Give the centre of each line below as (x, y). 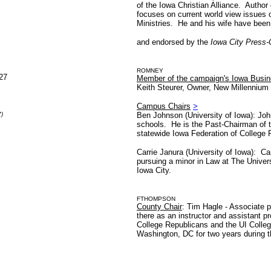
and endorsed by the (172, 42)
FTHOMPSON (156, 199)
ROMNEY (150, 70)
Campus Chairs (164, 106)
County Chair (159, 207)
